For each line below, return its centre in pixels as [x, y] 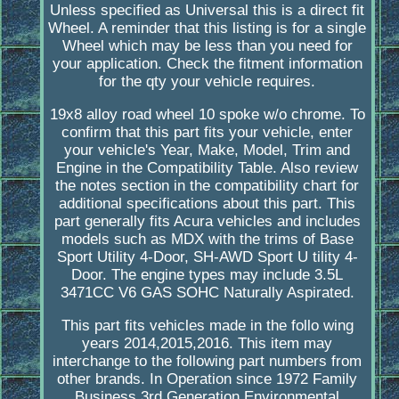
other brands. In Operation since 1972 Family [208, 379]
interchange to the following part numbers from [208, 362]
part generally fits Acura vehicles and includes [207, 222]
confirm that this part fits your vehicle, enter [208, 133]
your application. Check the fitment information [207, 64]
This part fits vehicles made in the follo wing [207, 326]
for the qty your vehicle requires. [208, 82]
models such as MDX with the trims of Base [207, 240]
